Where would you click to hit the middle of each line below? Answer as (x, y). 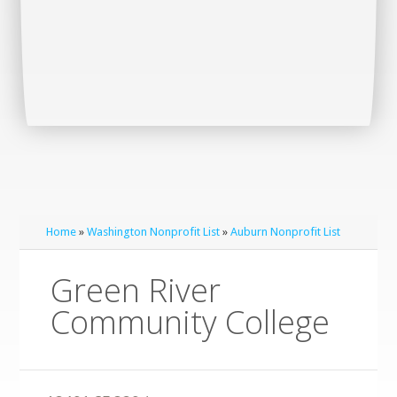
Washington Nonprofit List (154, 232)
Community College (191, 322)
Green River (136, 290)
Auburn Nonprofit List (286, 232)
